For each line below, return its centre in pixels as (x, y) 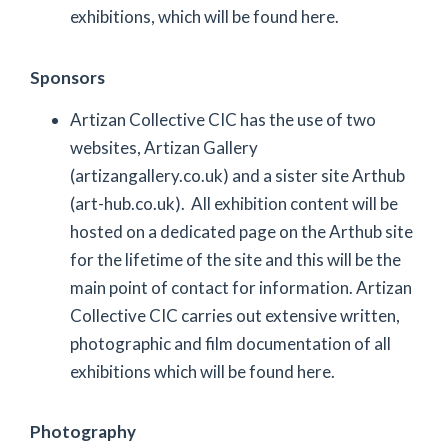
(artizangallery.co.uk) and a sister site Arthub (237, 175)
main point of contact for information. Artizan (241, 287)
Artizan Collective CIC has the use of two (223, 119)
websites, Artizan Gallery (164, 147)
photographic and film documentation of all (230, 343)
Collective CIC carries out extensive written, (235, 315)
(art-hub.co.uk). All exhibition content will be (234, 203)
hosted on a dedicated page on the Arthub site (241, 231)
